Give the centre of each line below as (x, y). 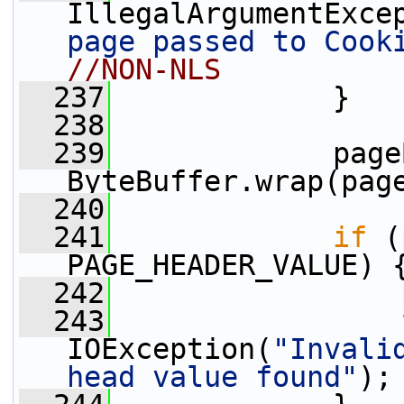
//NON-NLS (144, 69)
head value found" (212, 377)
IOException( (170, 349)
